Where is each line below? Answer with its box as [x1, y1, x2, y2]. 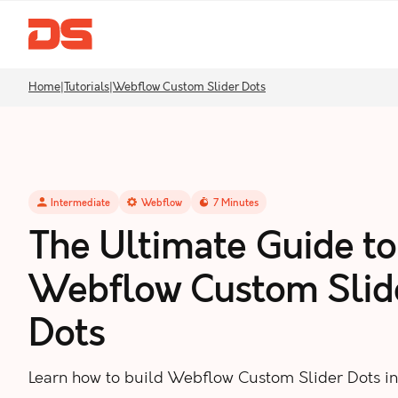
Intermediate [51, 196, 111, 209]
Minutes [218, 196, 259, 209]
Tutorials [64, 81, 109, 95]
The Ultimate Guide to [28, 226, 396, 270]
